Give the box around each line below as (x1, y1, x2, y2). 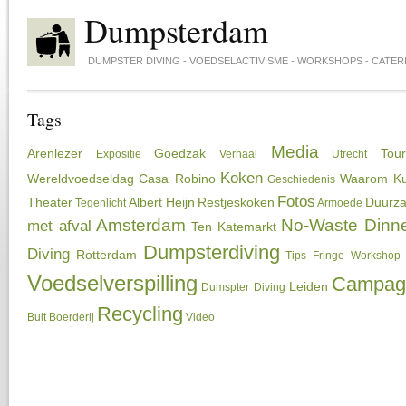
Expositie (95, 147, 141, 160)
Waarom (340, 170, 389, 186)
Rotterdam (75, 246, 137, 262)
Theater (27, 194, 72, 209)
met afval (27, 217, 92, 235)
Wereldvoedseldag (27, 170, 134, 186)
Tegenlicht (75, 196, 126, 209)
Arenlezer (27, 145, 82, 160)
